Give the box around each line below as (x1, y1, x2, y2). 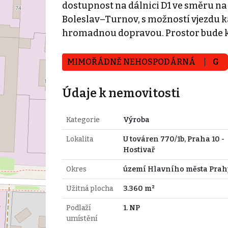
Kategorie (66, 115, 100, 124)
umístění (66, 214, 97, 223)
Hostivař (123, 145, 155, 154)
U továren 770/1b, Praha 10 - (123, 134, 224, 144)
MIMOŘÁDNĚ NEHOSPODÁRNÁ (67, 56, 197, 67)
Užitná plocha (66, 184, 113, 193)
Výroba (123, 115, 150, 124)
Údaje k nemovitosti (62, 85, 180, 100)
